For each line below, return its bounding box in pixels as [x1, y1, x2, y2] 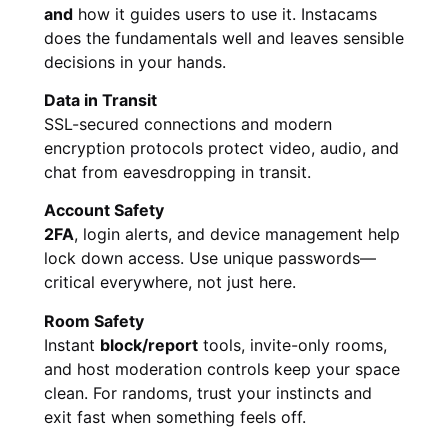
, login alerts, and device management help [74, 224, 400, 245]
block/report [100, 334, 198, 355]
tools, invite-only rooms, [198, 334, 387, 355]
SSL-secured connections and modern [44, 114, 332, 135]
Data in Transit [44, 90, 157, 111]
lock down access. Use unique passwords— [44, 248, 376, 269]
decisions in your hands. [44, 51, 226, 72]
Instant [44, 334, 100, 355]
